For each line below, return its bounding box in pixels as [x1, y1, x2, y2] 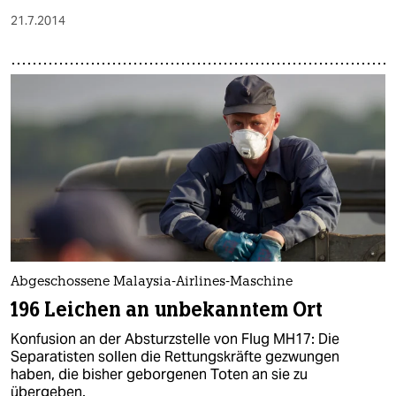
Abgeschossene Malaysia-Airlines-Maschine [11, 276, 293, 290]
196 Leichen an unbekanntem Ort [11, 297, 324, 324]
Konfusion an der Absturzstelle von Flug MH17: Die [11, 330, 339, 349]
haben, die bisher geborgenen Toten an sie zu [11, 365, 308, 385]
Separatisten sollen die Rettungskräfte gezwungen [11, 347, 339, 367]
